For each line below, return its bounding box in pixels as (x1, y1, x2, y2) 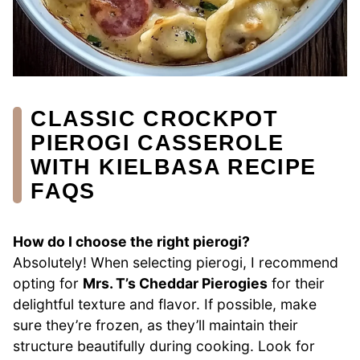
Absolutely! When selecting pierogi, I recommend (13, 254, 338, 272)
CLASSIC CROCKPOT (31, 106, 279, 131)
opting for (13, 275, 83, 292)
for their (268, 275, 325, 292)
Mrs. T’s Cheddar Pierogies (83, 275, 268, 292)
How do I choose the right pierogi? (13, 233, 250, 251)
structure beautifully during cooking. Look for (13, 337, 315, 355)
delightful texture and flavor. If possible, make (13, 296, 317, 313)
